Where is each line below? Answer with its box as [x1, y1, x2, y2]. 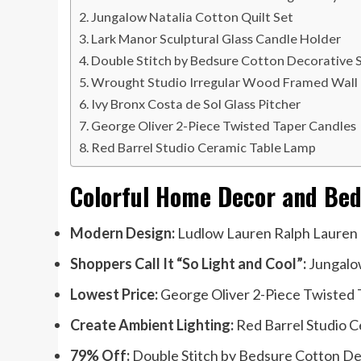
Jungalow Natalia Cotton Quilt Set [91, 9, 294, 25]
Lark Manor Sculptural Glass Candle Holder [91, 31, 342, 47]
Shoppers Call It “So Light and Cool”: [70, 255, 306, 273]
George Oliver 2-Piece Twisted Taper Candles [91, 118, 357, 134]
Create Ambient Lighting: [70, 316, 236, 334]
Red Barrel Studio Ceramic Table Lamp [91, 139, 317, 156]
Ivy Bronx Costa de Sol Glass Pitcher [91, 96, 301, 112]
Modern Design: [70, 224, 177, 243]
